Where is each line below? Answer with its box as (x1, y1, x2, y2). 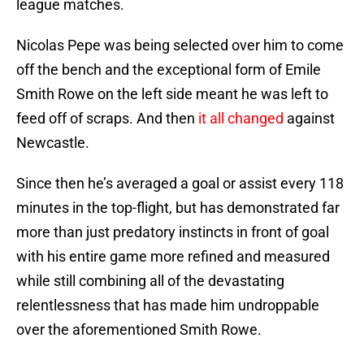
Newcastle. (16, 134, 89, 152)
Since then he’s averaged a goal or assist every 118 (16, 175, 344, 193)
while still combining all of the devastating (16, 272, 284, 290)
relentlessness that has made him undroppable (16, 297, 319, 314)
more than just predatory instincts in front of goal (16, 223, 329, 241)
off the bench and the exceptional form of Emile (16, 61, 321, 79)
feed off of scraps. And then (16, 110, 198, 128)
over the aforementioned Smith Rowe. (16, 321, 262, 339)
